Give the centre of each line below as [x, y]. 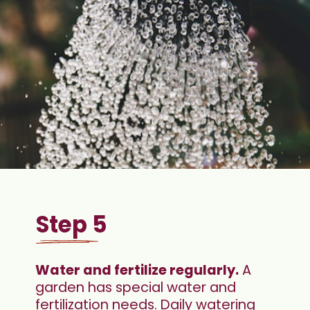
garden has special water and [136, 288]
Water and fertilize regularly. [137, 270]
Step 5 [72, 224]
